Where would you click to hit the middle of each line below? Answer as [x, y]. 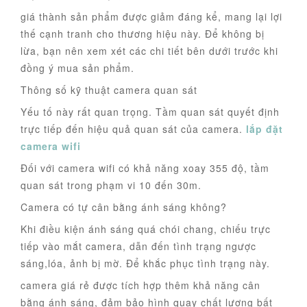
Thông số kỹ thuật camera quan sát [111, 90]
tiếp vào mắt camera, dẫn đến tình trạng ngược [138, 246]
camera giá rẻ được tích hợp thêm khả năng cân [140, 285]
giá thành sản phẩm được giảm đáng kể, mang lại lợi [151, 17]
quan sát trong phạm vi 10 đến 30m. [111, 185]
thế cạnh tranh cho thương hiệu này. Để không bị [143, 34]
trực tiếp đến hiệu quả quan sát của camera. [133, 129]
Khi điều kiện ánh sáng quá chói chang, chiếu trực [146, 229]
